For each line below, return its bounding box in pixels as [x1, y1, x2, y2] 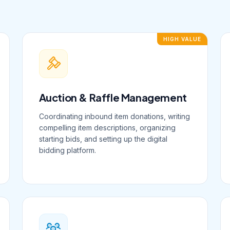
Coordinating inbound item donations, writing [39, 112, 190, 121]
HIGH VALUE [163, 36, 202, 42]
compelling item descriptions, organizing [39, 123, 176, 132]
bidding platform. [39, 146, 96, 155]
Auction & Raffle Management [39, 91, 187, 104]
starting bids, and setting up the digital [39, 135, 167, 143]
